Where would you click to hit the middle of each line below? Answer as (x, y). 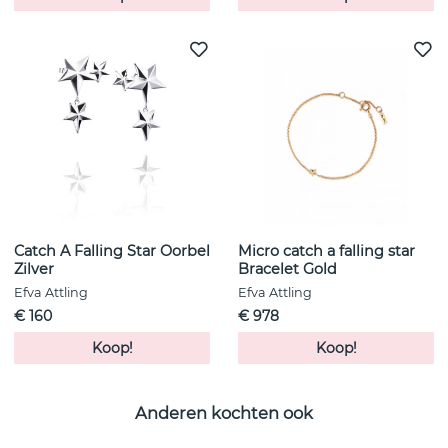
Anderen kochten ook (224, 412)
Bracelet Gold (287, 269)
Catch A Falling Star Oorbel (112, 251)
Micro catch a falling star (326, 251)
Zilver (34, 269)
